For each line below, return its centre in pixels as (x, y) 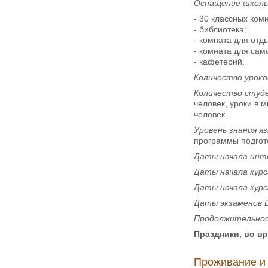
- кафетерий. (219, 61)
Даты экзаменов (229, 202)
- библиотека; (220, 29)
